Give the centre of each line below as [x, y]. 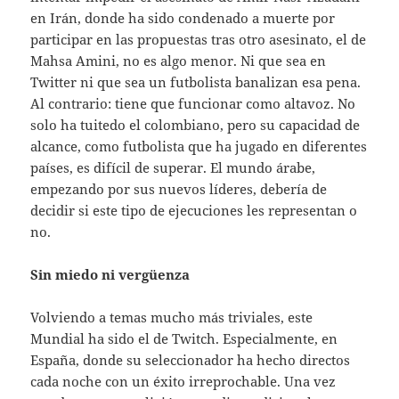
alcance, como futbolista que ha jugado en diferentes [199, 147]
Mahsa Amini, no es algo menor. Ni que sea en [179, 61]
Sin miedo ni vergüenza [110, 275]
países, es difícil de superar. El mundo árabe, [173, 168]
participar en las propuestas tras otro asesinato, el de [199, 40]
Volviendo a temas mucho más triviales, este [172, 318]
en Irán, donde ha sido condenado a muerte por [183, 18]
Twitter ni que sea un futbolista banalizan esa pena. [196, 82]
